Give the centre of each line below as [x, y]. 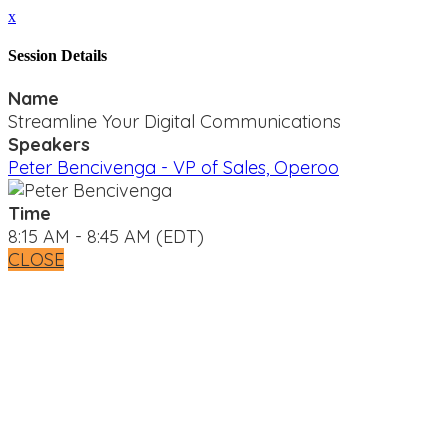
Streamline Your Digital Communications [174, 121]
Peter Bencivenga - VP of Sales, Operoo [173, 167]
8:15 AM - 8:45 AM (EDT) [106, 236]
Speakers [49, 144]
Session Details [57, 56]
